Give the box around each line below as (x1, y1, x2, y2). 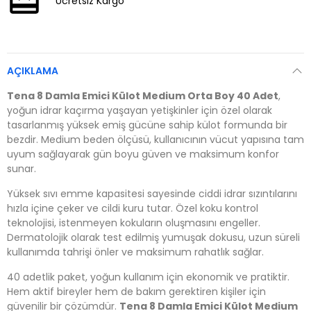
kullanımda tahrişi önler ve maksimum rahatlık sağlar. (7, 245, 264, 259)
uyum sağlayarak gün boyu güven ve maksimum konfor (7, 147, 279, 161)
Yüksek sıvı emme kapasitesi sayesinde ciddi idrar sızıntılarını (7, 187, 297, 201)
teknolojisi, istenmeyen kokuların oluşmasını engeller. (7, 216, 260, 230)
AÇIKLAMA (7, 64, 58, 78)
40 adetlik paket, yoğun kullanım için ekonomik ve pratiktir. (7, 270, 289, 284)
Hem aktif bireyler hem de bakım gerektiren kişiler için (7, 285, 266, 299)
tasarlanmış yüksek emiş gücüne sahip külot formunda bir (7, 118, 287, 132)
